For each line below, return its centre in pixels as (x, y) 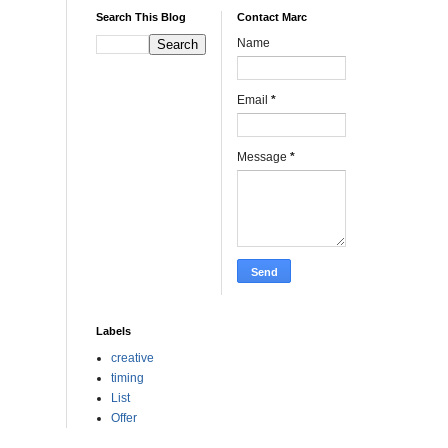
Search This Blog (141, 17)
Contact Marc (272, 17)
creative (132, 358)
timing (127, 378)
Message (263, 157)
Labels (113, 331)
